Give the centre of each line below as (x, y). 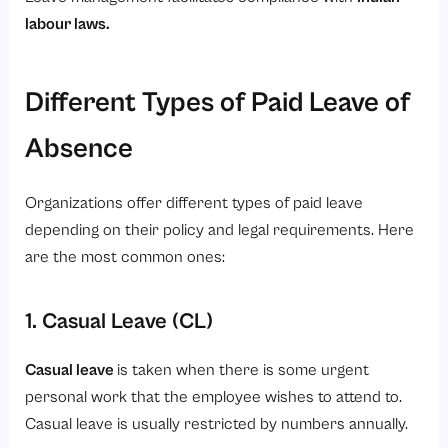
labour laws (66, 24)
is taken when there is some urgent (243, 370)
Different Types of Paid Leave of (218, 102)
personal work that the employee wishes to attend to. (214, 397)
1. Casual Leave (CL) (119, 321)
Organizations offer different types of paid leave (194, 203)
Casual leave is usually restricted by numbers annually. (217, 424)
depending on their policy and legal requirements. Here (220, 230)
